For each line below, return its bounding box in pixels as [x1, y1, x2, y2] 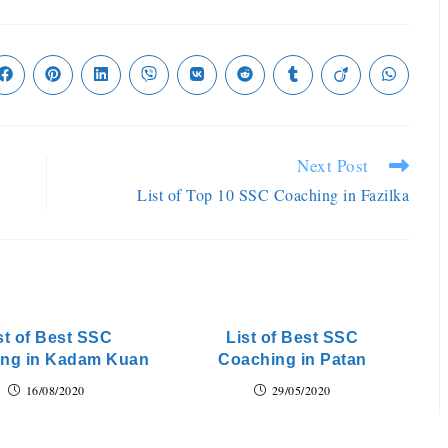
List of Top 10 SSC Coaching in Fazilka [137, 184, 409, 205]
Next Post [297, 154, 369, 177]
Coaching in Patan [218, 351, 367, 368]
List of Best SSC [226, 329, 359, 346]
